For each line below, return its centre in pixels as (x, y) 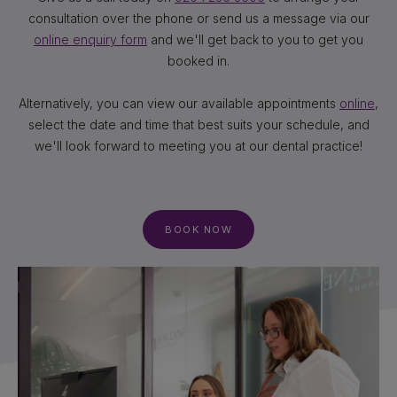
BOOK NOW (198, 230)
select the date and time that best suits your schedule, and (198, 125)
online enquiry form (90, 39)
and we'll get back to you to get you (255, 39)
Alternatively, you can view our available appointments (179, 103)
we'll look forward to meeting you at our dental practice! (198, 146)
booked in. (198, 61)
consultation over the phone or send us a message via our (198, 18)
